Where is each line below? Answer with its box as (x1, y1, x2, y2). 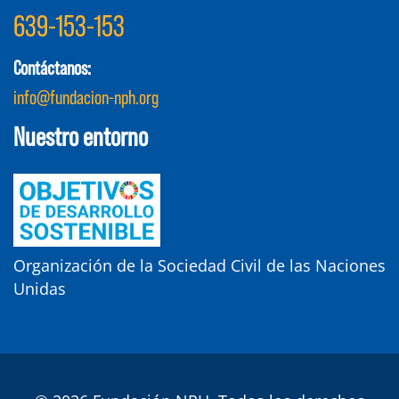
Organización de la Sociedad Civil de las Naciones (13, 255, 386, 277)
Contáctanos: (13, 55, 91, 79)
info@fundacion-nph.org (13, 84, 159, 108)
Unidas (13, 278, 66, 300)
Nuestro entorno (13, 118, 148, 151)
